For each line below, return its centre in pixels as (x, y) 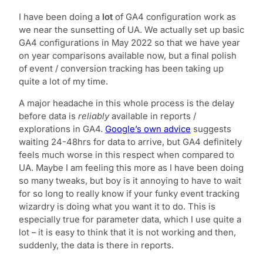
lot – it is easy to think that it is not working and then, (127, 232)
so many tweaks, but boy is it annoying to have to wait (130, 181)
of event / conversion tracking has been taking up (121, 68)
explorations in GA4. (62, 129)
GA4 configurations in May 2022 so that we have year (129, 43)
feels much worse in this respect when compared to (127, 155)
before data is (48, 116)
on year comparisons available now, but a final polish (128, 55)
